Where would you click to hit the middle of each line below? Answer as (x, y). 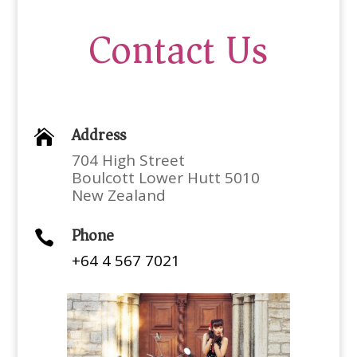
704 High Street (128, 160)
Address (98, 135)
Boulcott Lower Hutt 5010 (165, 178)
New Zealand (118, 195)
